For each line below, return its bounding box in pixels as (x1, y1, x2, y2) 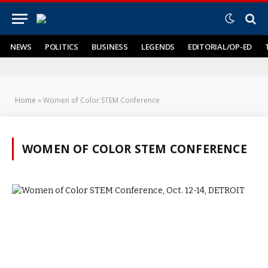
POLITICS (44, 41, 78, 52)
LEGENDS (141, 41, 175, 52)
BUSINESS (91, 41, 128, 52)
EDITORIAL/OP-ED (188, 41, 252, 52)
